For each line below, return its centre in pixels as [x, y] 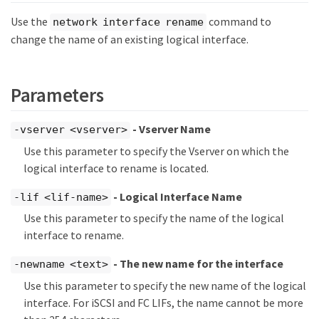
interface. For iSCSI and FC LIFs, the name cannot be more [163, 302]
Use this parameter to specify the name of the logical [154, 218]
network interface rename [128, 22]
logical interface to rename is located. [116, 168]
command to [239, 21]
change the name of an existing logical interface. [130, 40]
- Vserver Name [170, 129]
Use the [30, 21]
